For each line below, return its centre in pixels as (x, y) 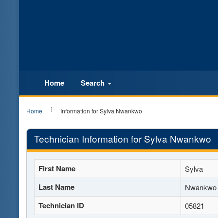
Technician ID (61, 205)
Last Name (56, 187)
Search (94, 83)
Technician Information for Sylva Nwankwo (123, 138)
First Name (57, 168)
